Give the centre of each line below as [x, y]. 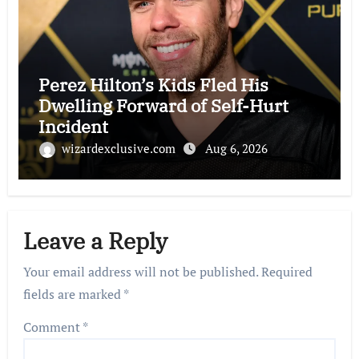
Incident [73, 127]
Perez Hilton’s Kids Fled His [153, 85]
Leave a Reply [96, 240]
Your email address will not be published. [141, 272]
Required [287, 272]
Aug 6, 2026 [236, 149]
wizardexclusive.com [120, 149]
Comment [53, 327]
